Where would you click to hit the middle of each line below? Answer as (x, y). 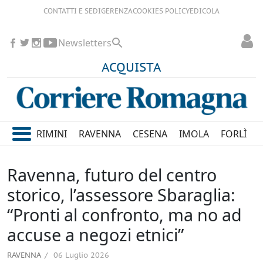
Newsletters (85, 43)
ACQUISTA (131, 68)
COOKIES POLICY (161, 11)
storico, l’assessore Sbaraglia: (121, 195)
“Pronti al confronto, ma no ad (124, 215)
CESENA (150, 134)
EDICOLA (205, 11)
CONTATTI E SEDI (72, 11)
